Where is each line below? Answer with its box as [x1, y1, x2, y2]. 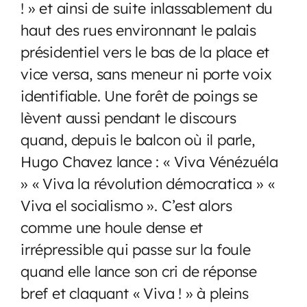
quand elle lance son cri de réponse [21, 261, 257, 280]
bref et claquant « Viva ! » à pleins [21, 283, 249, 302]
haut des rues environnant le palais [21, 20, 256, 39]
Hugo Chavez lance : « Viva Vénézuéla [21, 151, 278, 171]
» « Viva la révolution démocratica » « [21, 173, 275, 193]
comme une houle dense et [21, 217, 204, 236]
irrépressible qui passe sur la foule [21, 239, 251, 258]
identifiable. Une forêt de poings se [21, 86, 258, 105]
